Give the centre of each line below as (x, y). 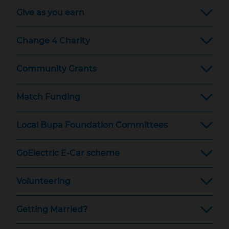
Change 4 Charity (53, 41)
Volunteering (43, 181)
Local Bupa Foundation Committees (92, 125)
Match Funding (48, 97)
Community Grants (56, 69)
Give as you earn (50, 13)
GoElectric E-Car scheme (68, 153)
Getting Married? (52, 209)
